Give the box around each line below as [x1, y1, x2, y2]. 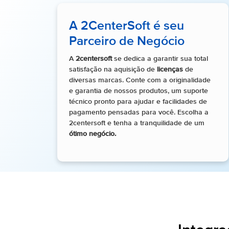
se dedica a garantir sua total [112, 55, 208, 63]
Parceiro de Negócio [69, 35, 185, 49]
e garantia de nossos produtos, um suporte [69, 87, 208, 95]
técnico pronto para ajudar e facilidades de [69, 98, 207, 106]
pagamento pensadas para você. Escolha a [69, 109, 209, 117]
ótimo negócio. [69, 130, 116, 138]
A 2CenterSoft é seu [69, 20, 184, 33]
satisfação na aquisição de [69, 66, 157, 74]
